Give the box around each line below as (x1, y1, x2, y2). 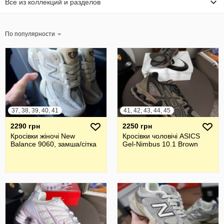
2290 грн (10, 121, 40, 130)
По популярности (5, 30, 56, 37)
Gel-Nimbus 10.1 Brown (122, 139, 198, 148)
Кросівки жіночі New (10, 131, 75, 140)
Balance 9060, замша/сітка (10, 139, 96, 148)
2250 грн (122, 121, 152, 130)
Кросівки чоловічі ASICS (122, 131, 200, 140)
